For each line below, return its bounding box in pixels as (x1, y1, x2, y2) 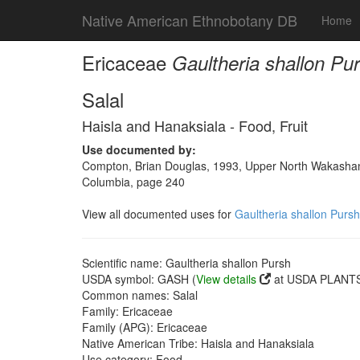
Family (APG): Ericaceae (82, 319, 207, 335)
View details (196, 271, 256, 287)
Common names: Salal (82, 287, 198, 303)
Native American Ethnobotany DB (82, 10, 297, 31)
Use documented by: (82, 141, 196, 157)
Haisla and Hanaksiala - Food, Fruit (82, 115, 308, 136)
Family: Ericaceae (82, 303, 173, 319)
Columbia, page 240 (82, 174, 185, 190)
